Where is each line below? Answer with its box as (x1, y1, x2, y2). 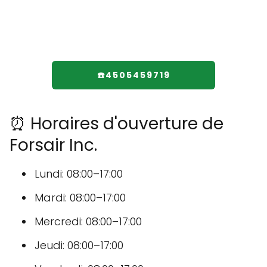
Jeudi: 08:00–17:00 (35, 238, 123, 253)
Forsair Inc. (10, 133, 97, 157)
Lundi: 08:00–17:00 (35, 166, 123, 182)
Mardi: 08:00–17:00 (35, 190, 126, 206)
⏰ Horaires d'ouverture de (10, 112, 223, 136)
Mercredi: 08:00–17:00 (35, 214, 142, 229)
